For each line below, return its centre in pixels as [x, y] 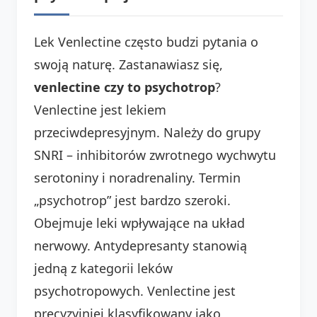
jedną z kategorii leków [103, 268]
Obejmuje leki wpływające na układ [139, 223]
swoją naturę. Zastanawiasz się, [128, 64]
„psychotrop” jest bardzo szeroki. [132, 200]
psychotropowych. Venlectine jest [135, 290]
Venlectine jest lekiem [100, 109]
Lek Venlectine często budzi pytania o [146, 41]
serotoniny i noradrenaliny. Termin [137, 177]
